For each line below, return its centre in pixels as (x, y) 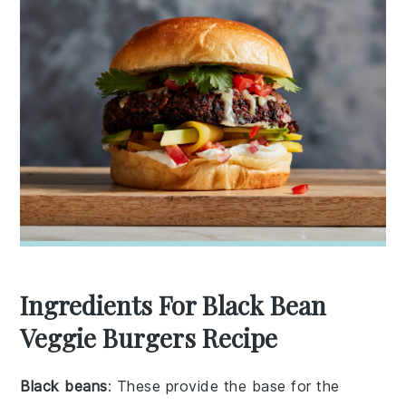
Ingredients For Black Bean (174, 304)
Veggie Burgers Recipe (149, 337)
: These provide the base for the (223, 386)
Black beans (64, 386)
